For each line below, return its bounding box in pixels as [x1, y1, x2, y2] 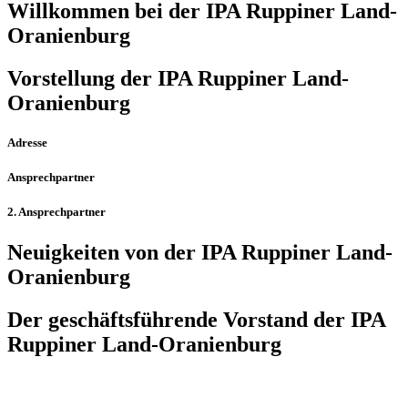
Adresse [7, 136, 47, 150]
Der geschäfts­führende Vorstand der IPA [7, 307, 385, 331]
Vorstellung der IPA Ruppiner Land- [7, 66, 349, 90]
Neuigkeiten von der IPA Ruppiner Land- [7, 240, 393, 264]
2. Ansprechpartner [7, 205, 106, 219]
